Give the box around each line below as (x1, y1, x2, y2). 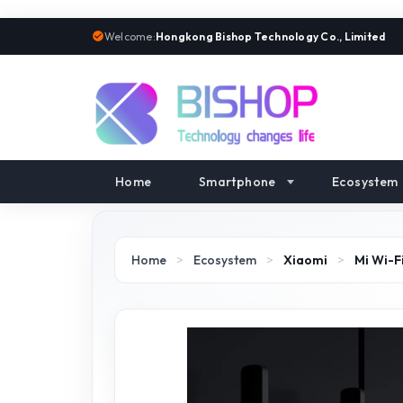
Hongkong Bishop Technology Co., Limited (155, 29, 386, 43)
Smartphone (198, 174, 276, 190)
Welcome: (104, 29, 156, 43)
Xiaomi (283, 252, 327, 268)
